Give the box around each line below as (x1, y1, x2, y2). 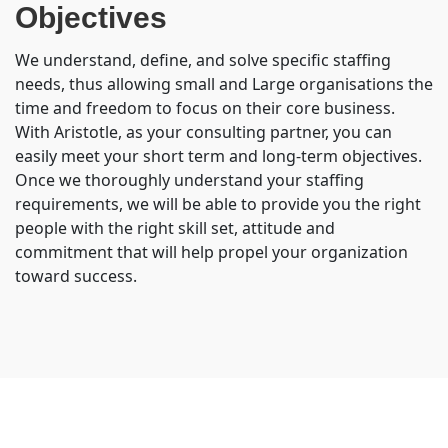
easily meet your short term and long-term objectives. (15, 145, 422, 167)
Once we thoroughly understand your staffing (15, 169, 364, 191)
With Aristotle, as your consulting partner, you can (15, 121, 392, 143)
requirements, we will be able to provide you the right (15, 193, 421, 215)
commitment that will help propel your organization (15, 241, 408, 263)
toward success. (15, 265, 137, 287)
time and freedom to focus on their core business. (15, 97, 395, 119)
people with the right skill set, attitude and (15, 217, 335, 239)
